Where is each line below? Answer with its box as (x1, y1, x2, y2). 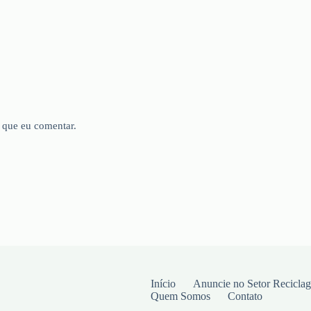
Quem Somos (150, 289, 210, 302)
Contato (227, 289, 262, 302)
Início (150, 277, 176, 289)
